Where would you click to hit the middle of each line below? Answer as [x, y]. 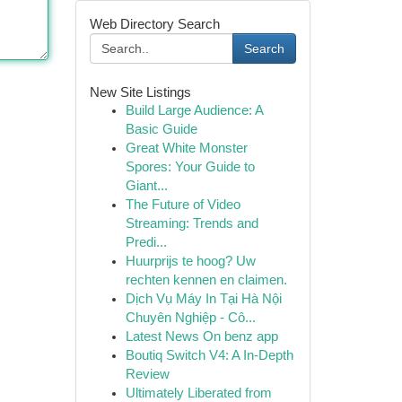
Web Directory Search [154, 24]
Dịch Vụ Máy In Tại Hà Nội [203, 299]
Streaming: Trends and [192, 223]
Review [147, 374]
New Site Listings [140, 92]
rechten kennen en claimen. [206, 280]
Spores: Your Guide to [190, 167]
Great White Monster [186, 148]
